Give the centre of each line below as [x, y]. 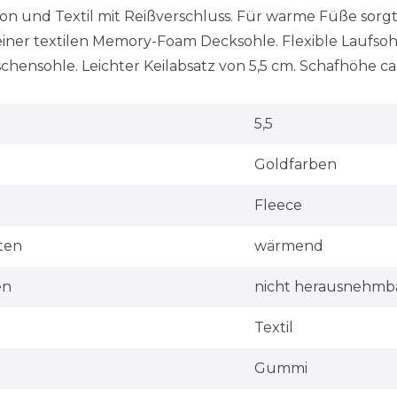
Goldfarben [295, 164]
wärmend [288, 245]
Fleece [278, 205]
